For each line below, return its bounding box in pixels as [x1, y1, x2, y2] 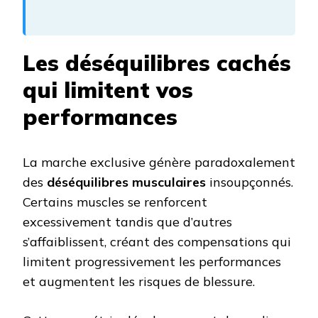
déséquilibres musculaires [47, 174, 206, 191]
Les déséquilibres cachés [23, 49, 291, 77]
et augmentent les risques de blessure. [23, 273, 255, 290]
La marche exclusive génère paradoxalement [23, 154, 295, 171]
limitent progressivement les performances [23, 253, 281, 270]
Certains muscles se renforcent [23, 194, 207, 211]
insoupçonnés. [206, 174, 293, 191]
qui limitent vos [23, 76, 193, 104]
